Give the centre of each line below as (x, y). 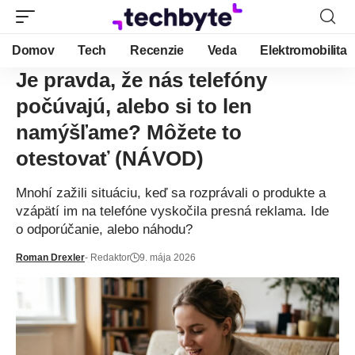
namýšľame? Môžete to (129, 132)
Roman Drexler (50, 258)
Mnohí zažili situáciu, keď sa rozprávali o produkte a (171, 193)
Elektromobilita (303, 50)
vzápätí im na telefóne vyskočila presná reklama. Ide (172, 211)
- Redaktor (107, 258)
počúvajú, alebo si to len (134, 106)
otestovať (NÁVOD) (110, 158)
